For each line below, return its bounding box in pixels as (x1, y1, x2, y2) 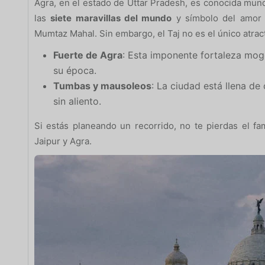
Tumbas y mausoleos (53, 79, 151, 92)
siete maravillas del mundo (50, 12, 172, 24)
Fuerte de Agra (53, 49, 122, 61)
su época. (53, 64, 96, 76)
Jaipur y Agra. (34, 135, 92, 147)
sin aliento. (53, 95, 101, 107)
